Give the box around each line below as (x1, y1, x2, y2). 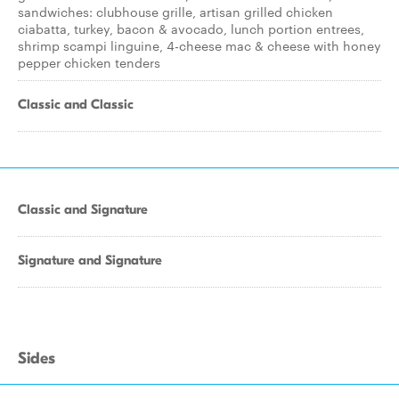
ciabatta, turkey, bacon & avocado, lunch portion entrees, (18, 20, 364, 37)
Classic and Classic (18, 96, 134, 112)
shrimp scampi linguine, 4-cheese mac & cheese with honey (18, 37, 381, 54)
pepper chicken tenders (18, 53, 160, 71)
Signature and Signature (18, 252, 162, 268)
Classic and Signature (18, 201, 148, 217)
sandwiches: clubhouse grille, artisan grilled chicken (18, 3, 333, 20)
